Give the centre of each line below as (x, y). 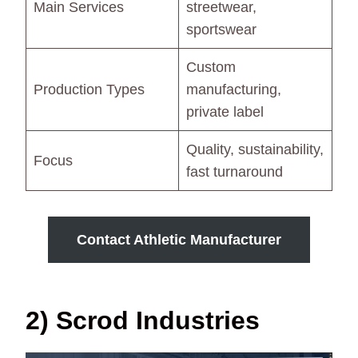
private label (225, 112)
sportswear (221, 30)
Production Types (89, 89)
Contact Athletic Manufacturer (179, 240)
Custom (211, 67)
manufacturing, (234, 89)
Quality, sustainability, (255, 149)
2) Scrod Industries (143, 320)
